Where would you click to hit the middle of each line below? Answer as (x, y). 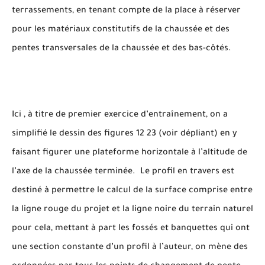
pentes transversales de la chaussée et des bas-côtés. (123, 49)
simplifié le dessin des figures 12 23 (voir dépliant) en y (125, 134)
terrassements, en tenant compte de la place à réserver (126, 11)
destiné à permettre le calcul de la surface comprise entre (132, 191)
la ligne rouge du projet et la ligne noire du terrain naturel (132, 210)
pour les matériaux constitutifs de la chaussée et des (121, 30)
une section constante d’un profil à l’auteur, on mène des (130, 248)
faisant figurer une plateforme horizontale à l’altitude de (130, 153)
